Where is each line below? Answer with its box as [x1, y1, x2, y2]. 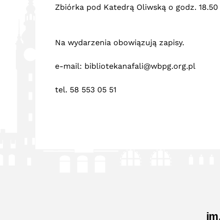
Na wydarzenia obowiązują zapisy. [55, 38, 184, 47]
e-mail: [55, 61, 84, 71]
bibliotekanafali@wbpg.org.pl [84, 61, 195, 71]
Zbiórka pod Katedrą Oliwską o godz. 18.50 [55, 2, 218, 12]
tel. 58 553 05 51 [55, 85, 116, 94]
